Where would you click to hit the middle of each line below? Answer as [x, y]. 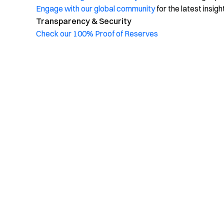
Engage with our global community [95, 8]
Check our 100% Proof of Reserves [97, 33]
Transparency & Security [84, 21]
